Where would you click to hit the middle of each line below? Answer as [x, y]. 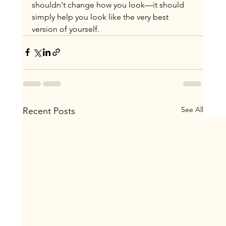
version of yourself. [65, 29]
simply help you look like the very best [101, 17]
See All [192, 109]
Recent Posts [49, 111]
